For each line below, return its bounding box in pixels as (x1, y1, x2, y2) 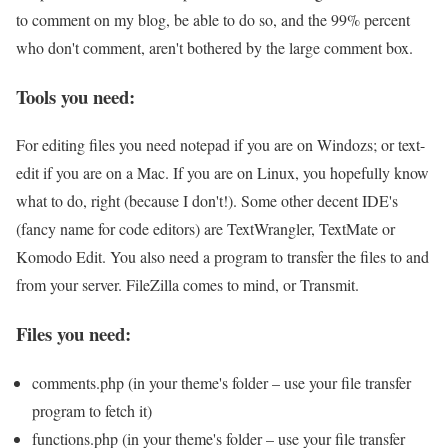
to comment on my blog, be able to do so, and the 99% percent (16, 8, 410, 30)
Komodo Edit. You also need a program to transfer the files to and (16, 246, 429, 268)
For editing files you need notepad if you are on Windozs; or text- (16, 134, 425, 156)
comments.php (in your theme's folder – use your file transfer (32, 371, 411, 393)
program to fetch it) (32, 399, 152, 421)
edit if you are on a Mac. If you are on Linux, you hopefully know (16, 162, 429, 184)
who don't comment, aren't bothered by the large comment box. (16, 36, 413, 58)
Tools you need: (16, 82, 135, 110)
